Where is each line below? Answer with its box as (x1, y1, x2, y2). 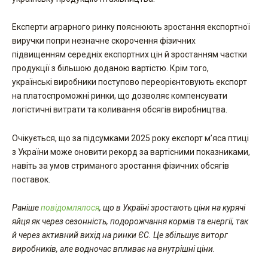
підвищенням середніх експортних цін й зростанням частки (12, 50, 247, 59)
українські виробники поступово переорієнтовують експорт (12, 77, 247, 87)
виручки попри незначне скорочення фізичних (12, 36, 196, 45)
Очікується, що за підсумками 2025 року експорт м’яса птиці (12, 133, 249, 143)
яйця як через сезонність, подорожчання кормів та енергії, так (12, 217, 248, 226)
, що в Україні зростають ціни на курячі (99, 203, 245, 212)
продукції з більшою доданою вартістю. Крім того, (12, 63, 209, 73)
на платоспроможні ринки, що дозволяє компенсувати (12, 91, 227, 100)
